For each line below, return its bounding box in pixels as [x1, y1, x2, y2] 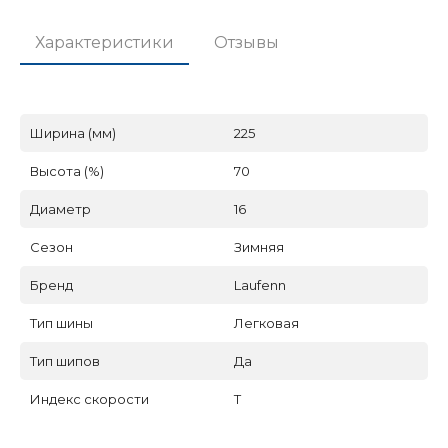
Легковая [234, 314, 299, 331]
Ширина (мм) [30, 124, 116, 141]
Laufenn [234, 276, 286, 293]
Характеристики [35, 32, 174, 52]
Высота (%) [30, 162, 104, 179]
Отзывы [214, 32, 279, 52]
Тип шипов [30, 352, 100, 369]
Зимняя [234, 238, 284, 255]
